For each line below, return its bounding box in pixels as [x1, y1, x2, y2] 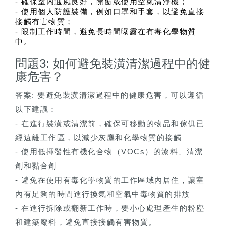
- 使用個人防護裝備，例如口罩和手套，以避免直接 [15, 8, 204, 16]
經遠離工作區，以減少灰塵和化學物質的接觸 [15, 133, 182, 142]
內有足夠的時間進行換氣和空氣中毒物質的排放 [15, 190, 190, 199]
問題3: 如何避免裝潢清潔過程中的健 [15, 56, 210, 71]
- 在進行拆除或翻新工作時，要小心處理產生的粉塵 [15, 204, 204, 213]
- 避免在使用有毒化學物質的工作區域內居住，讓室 [15, 176, 204, 185]
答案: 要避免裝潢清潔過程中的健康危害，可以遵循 [15, 91, 204, 100]
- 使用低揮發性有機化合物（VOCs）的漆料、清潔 [15, 147, 203, 156]
